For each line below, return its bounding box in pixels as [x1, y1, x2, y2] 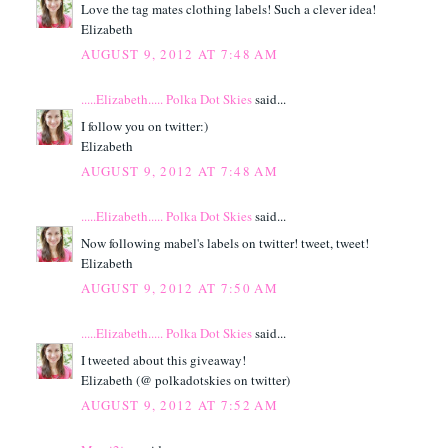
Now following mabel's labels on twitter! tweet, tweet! [81, 233, 370, 252]
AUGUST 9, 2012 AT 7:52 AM [81, 396, 278, 415]
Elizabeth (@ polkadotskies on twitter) [81, 370, 291, 389]
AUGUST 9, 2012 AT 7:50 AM [81, 279, 278, 298]
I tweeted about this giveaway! [81, 350, 247, 369]
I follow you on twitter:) [81, 116, 209, 135]
